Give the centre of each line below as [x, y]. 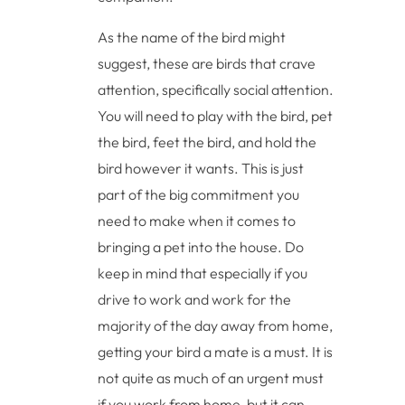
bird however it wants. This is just [201, 168]
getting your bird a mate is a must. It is [216, 351]
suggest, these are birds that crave [207, 63]
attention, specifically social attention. [216, 89]
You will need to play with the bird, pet [216, 115]
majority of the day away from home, [216, 325]
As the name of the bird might [192, 37]
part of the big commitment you [199, 194]
